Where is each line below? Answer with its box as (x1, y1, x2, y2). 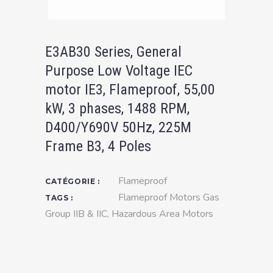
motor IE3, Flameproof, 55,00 (45, 81, 215, 98)
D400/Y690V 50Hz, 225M (45, 119, 191, 136)
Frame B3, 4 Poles (45, 138, 151, 155)
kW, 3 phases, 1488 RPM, (45, 100, 190, 117)
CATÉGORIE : (45, 177, 100, 186)
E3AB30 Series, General (45, 43, 182, 60)
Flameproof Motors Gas (118, 191, 219, 204)
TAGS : (45, 193, 73, 202)
